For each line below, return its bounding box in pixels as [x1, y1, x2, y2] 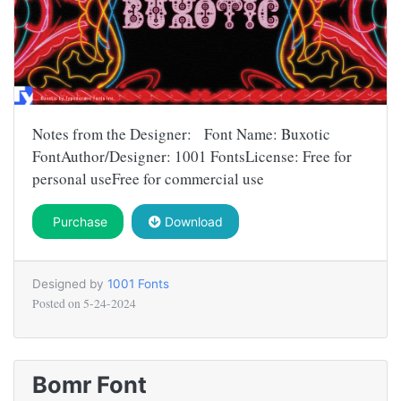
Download [160, 214, 223, 230]
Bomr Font [32, 371, 147, 399]
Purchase [48, 214, 107, 230]
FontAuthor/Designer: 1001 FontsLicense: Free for [32, 146, 352, 167]
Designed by [32, 277, 107, 292]
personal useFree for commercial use [32, 168, 264, 190]
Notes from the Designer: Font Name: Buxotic [32, 124, 330, 145]
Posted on [32, 295, 83, 312]
